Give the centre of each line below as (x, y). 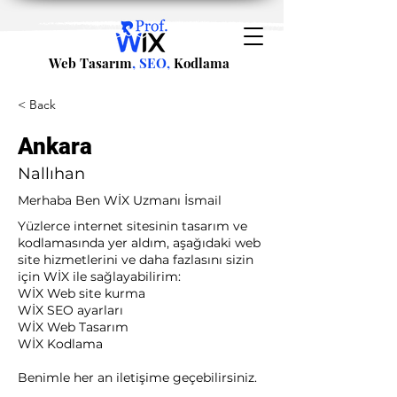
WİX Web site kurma (82, 293)
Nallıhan (51, 174)
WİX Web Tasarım (73, 327)
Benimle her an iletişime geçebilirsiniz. (137, 378)
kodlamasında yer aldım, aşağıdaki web (139, 243)
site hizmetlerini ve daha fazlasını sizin (136, 260)
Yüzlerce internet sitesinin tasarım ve (132, 226)
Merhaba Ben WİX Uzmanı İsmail (120, 200)
